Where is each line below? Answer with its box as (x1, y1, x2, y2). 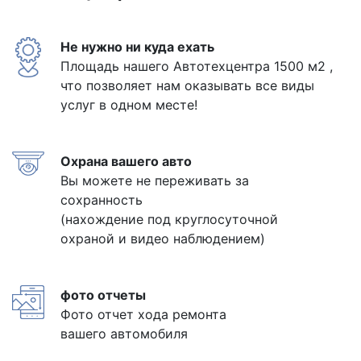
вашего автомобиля (60, 325, 188, 342)
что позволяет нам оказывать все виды (60, 77, 314, 93)
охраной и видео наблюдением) (60, 230, 265, 247)
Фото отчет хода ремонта (60, 305, 226, 322)
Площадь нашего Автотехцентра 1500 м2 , (60, 57, 333, 74)
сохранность (60, 191, 143, 208)
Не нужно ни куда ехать (60, 38, 214, 55)
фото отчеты (60, 286, 146, 303)
